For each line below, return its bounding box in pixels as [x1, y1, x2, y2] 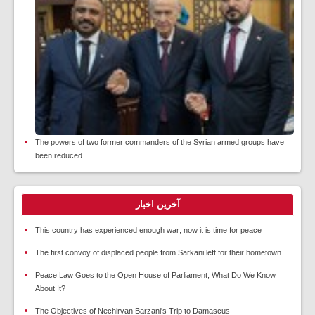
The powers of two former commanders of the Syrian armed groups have [35, 138, 284, 147]
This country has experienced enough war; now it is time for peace [35, 226, 262, 235]
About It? [35, 284, 65, 293]
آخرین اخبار [135, 199, 180, 210]
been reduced [35, 151, 82, 160]
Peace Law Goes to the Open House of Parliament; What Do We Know [35, 271, 276, 280]
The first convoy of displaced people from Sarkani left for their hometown [35, 248, 281, 257]
